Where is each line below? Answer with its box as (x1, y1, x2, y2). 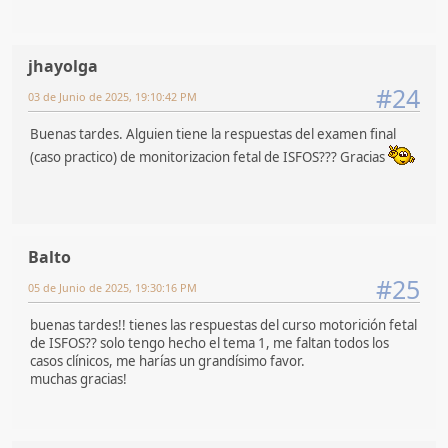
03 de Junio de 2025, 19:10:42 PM (28, 88, 197, 104)
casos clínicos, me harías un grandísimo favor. (30, 352, 305, 371)
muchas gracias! (30, 370, 127, 389)
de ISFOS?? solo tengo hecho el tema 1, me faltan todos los (30, 334, 389, 353)
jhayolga (28, 54, 98, 77)
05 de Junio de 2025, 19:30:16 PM (28, 279, 197, 295)
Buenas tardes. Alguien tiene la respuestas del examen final (30, 125, 396, 144)
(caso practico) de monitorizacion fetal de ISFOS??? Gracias (30, 148, 388, 167)
